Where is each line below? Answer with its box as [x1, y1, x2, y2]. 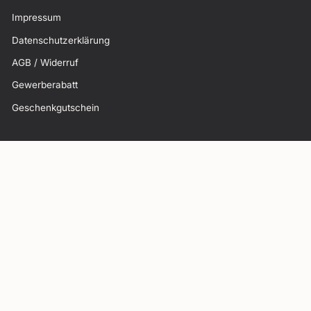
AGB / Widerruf [12, 56, 78, 68]
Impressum [12, 12, 61, 24]
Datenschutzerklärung [12, 34, 110, 46]
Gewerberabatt [12, 79, 78, 91]
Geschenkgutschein [12, 101, 99, 113]
